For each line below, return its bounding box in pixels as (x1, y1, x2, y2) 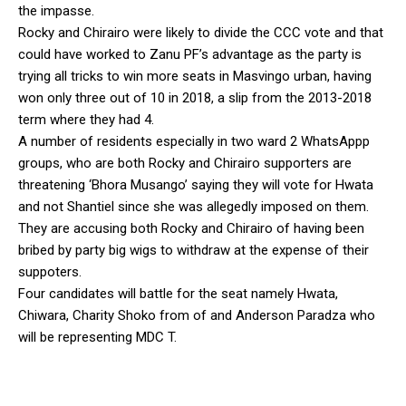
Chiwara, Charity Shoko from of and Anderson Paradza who (18, 306, 375, 324)
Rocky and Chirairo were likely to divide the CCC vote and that (18, 24, 383, 41)
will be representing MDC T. (18, 328, 177, 345)
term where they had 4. (18, 111, 154, 128)
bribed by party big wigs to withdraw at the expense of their (18, 241, 369, 258)
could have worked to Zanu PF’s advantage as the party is (18, 45, 362, 63)
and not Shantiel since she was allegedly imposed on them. (18, 198, 369, 215)
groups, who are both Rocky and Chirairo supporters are (18, 154, 352, 171)
